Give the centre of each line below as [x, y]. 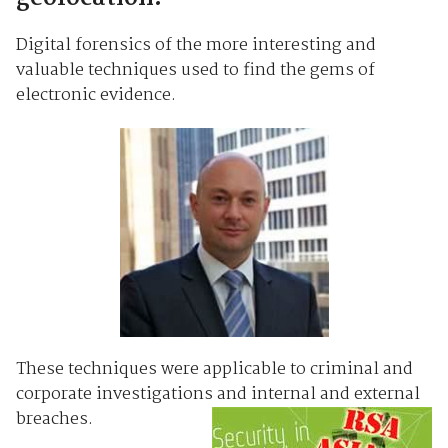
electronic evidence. [95, 95]
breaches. [56, 419]
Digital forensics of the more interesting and [195, 45]
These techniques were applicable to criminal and [214, 369]
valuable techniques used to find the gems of [195, 70]
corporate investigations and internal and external [217, 394]
